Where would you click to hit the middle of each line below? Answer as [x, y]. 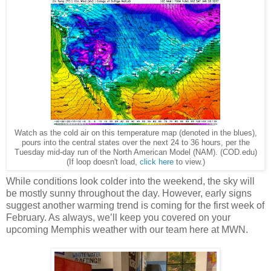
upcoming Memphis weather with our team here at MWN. [127, 230]
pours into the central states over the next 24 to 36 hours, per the [135, 143]
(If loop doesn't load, [103, 162]
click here [156, 162]
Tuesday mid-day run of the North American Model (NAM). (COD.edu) [135, 153]
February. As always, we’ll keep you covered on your [118, 218]
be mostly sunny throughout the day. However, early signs [129, 194]
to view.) [189, 162]
